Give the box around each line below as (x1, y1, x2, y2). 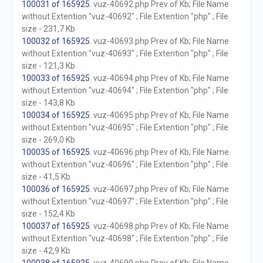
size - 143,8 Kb (21, 98, 75, 107)
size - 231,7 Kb (21, 24, 75, 33)
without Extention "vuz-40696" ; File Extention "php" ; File (21, 160, 228, 169)
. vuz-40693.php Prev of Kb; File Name (89, 36, 229, 46)
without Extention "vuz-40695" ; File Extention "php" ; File (21, 123, 228, 132)
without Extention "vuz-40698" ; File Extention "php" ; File (21, 234, 228, 243)
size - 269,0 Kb (21, 135, 75, 144)
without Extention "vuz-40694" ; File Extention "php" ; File (21, 86, 228, 95)
